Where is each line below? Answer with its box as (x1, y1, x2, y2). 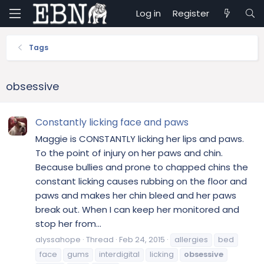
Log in (136, 7, 161, 19)
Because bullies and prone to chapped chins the (35, 161, 248, 174)
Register (173, 7, 210, 19)
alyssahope (35, 233, 81, 245)
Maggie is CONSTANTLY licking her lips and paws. (35, 133, 244, 146)
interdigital (99, 248, 140, 260)
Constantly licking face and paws (35, 115, 189, 130)
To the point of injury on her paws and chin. (35, 147, 223, 160)
